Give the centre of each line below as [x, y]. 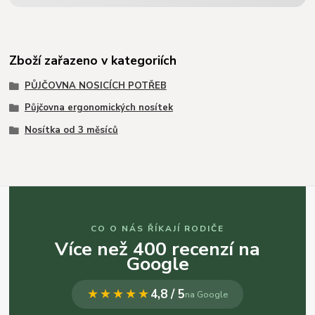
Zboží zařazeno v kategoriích [93, 61]
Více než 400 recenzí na [157, 249]
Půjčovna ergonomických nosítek [98, 108]
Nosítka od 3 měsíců [71, 130]
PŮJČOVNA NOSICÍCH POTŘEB [95, 85]
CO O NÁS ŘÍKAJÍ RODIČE [157, 228]
